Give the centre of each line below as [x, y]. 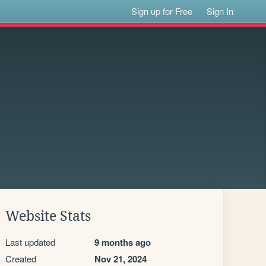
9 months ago [123, 242]
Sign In [220, 11]
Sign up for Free [162, 11]
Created [21, 259]
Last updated [30, 242]
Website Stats [48, 216]
